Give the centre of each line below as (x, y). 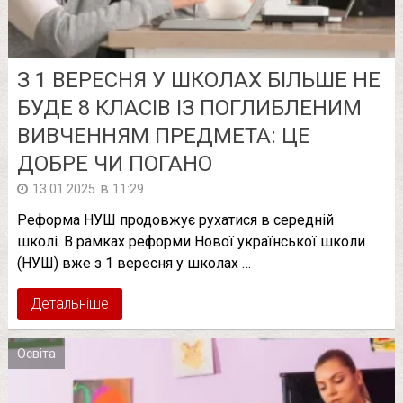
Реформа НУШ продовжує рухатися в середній (175, 220)
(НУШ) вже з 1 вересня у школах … (134, 264)
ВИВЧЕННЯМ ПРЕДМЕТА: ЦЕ (163, 136)
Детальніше (69, 304)
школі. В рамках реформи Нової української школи (191, 242)
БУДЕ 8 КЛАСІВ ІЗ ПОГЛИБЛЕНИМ (189, 108)
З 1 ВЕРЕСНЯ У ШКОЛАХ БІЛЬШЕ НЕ (198, 81)
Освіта (36, 354)
